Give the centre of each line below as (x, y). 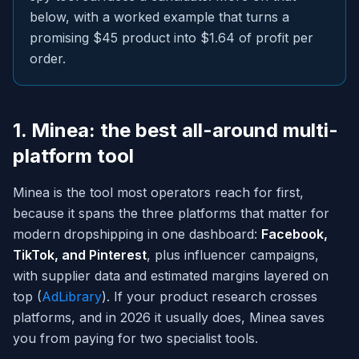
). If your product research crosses (210, 297)
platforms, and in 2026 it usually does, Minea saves (169, 318)
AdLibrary (72, 297)
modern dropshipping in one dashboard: (137, 234)
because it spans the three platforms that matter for (171, 214)
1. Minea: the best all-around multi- (175, 131)
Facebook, (294, 234)
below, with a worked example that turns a (159, 17)
